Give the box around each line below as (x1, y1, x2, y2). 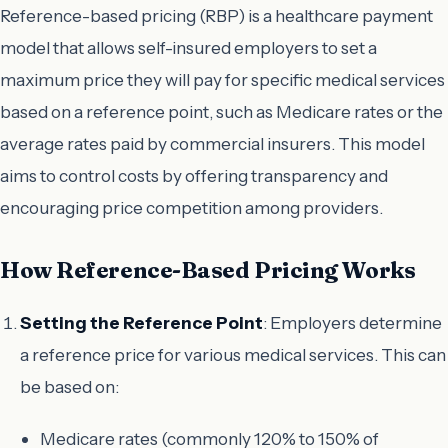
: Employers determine (263, 311, 442, 333)
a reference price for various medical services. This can (20, 343, 446, 365)
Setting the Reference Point (20, 311, 263, 333)
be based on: (20, 375, 119, 397)
